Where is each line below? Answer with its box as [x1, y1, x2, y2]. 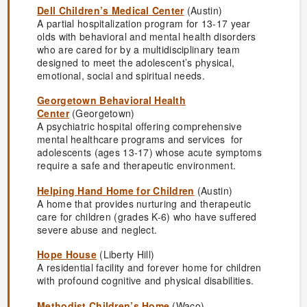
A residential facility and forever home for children [37, 260, 262, 275]
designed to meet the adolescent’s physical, [37, 55, 235, 69]
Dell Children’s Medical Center [37, 3, 184, 17]
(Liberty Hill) [99, 247, 155, 262]
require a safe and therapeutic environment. [37, 158, 236, 173]
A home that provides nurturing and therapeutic [37, 196, 251, 210]
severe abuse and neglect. [37, 222, 158, 236]
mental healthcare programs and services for [37, 132, 243, 147]
